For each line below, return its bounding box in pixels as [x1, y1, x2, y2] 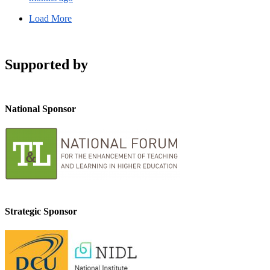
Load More [29, 13, 72, 24]
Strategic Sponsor [5, 206, 77, 217]
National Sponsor [5, 103, 76, 114]
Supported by [5, 56, 88, 72]
